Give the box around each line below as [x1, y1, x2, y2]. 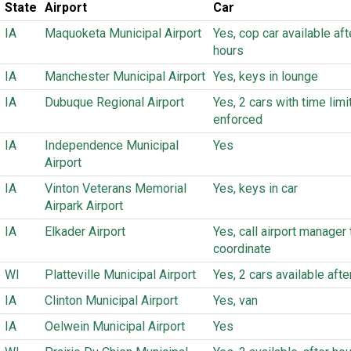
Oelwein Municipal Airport [45, 319, 185, 334]
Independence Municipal [45, 138, 179, 153]
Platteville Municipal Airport [45, 267, 196, 282]
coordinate [213, 241, 271, 256]
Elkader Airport [45, 224, 125, 239]
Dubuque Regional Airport [45, 95, 184, 110]
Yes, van [213, 293, 258, 308]
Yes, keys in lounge [213, 69, 318, 84]
